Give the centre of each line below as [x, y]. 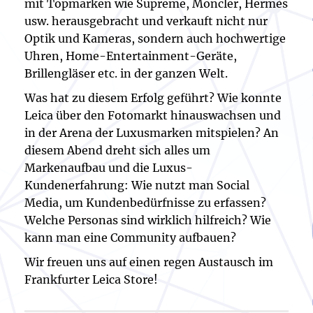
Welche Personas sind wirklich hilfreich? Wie [148, 220]
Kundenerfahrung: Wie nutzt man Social [137, 185]
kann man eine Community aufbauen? [130, 238]
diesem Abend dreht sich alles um [117, 150]
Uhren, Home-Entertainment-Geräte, [131, 56]
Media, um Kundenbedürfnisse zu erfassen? [145, 203]
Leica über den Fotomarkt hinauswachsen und [153, 115]
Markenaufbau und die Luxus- [109, 168]
